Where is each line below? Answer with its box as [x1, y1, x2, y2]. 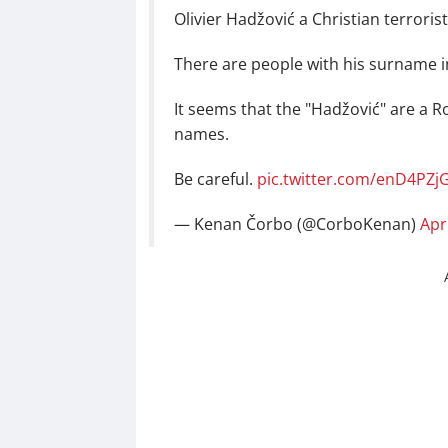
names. [173, 123, 229, 146]
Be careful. [173, 168, 257, 191]
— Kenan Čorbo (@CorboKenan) [173, 213, 420, 236]
